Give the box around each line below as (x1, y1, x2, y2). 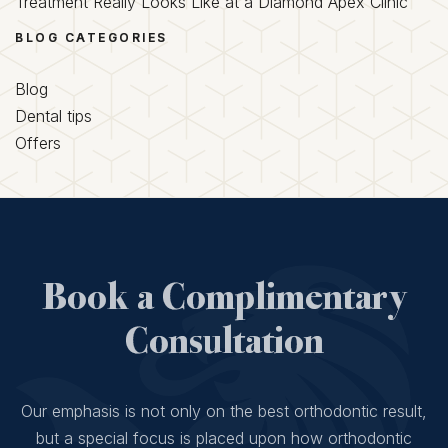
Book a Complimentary (41, 279, 407, 320)
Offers (15, 132, 61, 153)
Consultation (124, 323, 324, 364)
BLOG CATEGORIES (15, 29, 168, 45)
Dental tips (15, 105, 92, 126)
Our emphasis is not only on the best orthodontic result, (21, 400, 427, 421)
